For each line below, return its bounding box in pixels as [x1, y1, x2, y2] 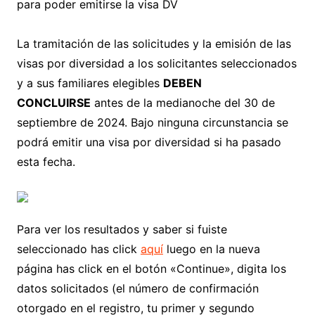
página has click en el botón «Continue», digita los [16, 262, 286, 276]
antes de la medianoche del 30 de [90, 96, 275, 110]
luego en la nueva [162, 242, 260, 257]
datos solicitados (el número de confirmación [16, 281, 259, 296]
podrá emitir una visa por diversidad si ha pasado [16, 135, 281, 150]
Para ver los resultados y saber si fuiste [16, 222, 227, 237]
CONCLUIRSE [16, 96, 91, 110]
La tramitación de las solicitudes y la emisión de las [16, 37, 291, 51]
